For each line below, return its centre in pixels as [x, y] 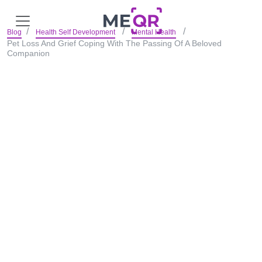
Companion [28, 53]
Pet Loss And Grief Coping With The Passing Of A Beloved [114, 43]
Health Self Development [75, 32]
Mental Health [154, 32]
